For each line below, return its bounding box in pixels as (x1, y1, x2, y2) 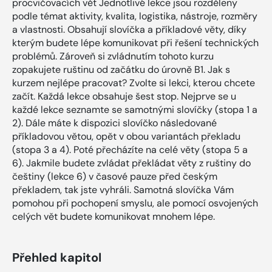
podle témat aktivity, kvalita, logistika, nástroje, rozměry (12, 9, 257, 22)
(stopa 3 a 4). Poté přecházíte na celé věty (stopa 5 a (12, 143, 248, 156)
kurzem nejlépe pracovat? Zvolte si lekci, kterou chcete (12, 76, 255, 89)
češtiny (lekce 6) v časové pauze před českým (12, 169, 217, 183)
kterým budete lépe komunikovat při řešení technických (12, 36, 259, 49)
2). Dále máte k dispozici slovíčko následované (12, 116, 217, 129)
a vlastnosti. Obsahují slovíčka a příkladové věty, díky (12, 22, 246, 36)
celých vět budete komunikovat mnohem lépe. (12, 209, 215, 223)
